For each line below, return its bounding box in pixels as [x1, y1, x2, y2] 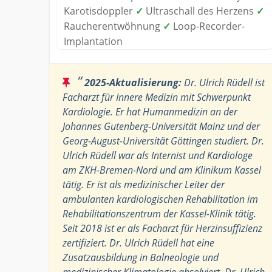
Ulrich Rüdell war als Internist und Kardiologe [63, 148, 253, 162]
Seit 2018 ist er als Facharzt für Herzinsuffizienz [63, 221, 262, 235]
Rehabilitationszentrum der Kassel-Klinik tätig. [63, 206, 256, 220]
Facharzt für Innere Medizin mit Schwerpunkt [63, 90, 251, 104]
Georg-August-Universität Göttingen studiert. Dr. [63, 134, 264, 148]
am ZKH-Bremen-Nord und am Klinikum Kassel [63, 163, 261, 177]
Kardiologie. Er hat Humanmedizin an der [63, 104, 237, 118]
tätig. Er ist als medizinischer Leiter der [63, 177, 225, 191]
